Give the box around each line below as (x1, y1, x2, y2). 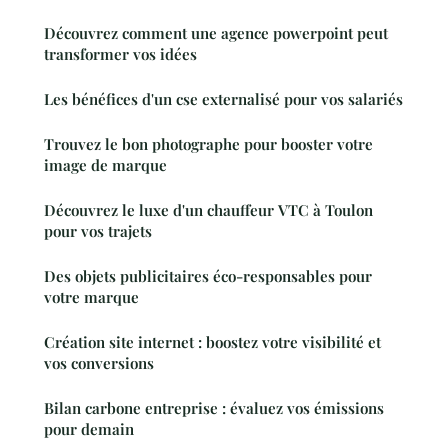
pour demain (44, 419, 134, 440)
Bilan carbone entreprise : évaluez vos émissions (44, 398, 384, 419)
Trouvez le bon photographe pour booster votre (44, 134, 373, 155)
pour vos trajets (44, 221, 152, 242)
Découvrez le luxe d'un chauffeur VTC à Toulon (44, 200, 373, 221)
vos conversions (44, 353, 154, 374)
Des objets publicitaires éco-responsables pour (44, 266, 372, 287)
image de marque (44, 155, 167, 176)
